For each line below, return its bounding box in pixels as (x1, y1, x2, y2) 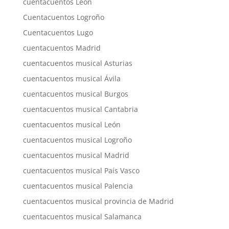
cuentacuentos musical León (22, 120, 121, 130)
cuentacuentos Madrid (22, 43, 101, 53)
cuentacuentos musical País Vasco (22, 166, 140, 176)
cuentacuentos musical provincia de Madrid (22, 196, 174, 207)
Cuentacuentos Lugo (22, 28, 93, 38)
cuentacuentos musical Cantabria (22, 104, 138, 114)
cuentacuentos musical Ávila (22, 74, 121, 84)
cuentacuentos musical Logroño (22, 135, 132, 145)
